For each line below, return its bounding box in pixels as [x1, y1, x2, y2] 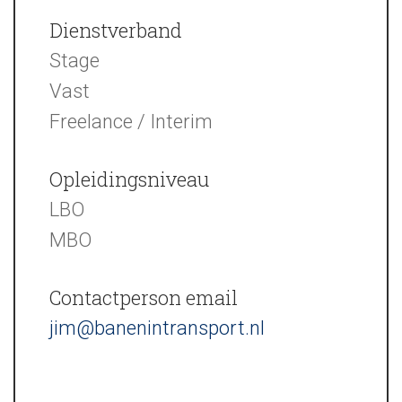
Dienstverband [49, 17, 182, 43]
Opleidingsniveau [49, 166, 209, 192]
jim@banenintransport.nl [49, 317, 265, 339]
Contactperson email [49, 284, 238, 310]
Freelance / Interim [49, 110, 213, 133]
